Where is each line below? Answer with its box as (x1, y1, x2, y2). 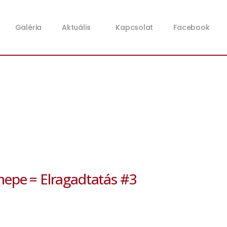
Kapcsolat (116, 22, 154, 32)
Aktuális (62, 22, 91, 32)
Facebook (173, 22, 210, 32)
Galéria (15, 22, 42, 32)
